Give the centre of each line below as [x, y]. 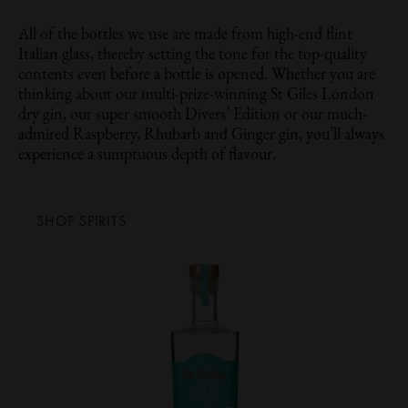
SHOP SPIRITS [82, 221]
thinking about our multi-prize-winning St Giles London [196, 95]
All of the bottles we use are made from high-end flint [185, 35]
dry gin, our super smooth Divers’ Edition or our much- [193, 115]
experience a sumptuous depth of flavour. [147, 155]
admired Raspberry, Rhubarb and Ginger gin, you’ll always [201, 135]
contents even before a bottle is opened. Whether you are [197, 75]
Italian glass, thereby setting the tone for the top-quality [193, 55]
